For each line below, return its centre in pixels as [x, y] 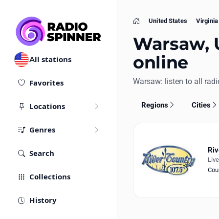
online [161, 62]
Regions [154, 105]
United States [168, 21]
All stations [50, 60]
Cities [201, 105]
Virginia [207, 21]
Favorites [46, 83]
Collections [50, 177]
